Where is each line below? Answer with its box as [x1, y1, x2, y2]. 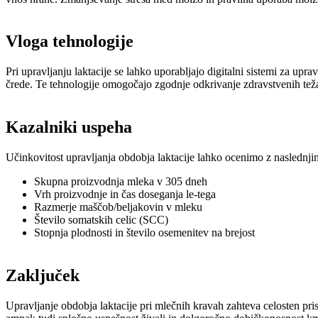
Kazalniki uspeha [6, 118, 132, 137]
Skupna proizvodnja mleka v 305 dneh [34, 175, 207, 188]
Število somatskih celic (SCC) [34, 214, 168, 226]
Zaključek [6, 266, 79, 285]
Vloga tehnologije [6, 32, 133, 51]
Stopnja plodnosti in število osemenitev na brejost [34, 226, 255, 239]
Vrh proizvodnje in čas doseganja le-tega [34, 188, 216, 201]
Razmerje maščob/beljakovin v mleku [34, 201, 202, 214]
